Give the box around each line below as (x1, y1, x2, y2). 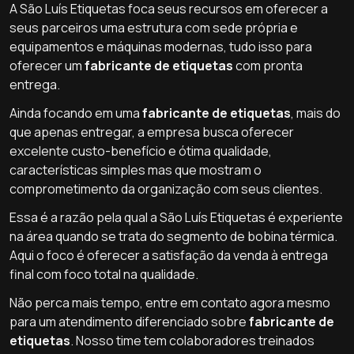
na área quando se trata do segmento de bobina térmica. (9, 228, 337, 245)
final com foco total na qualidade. (9, 265, 198, 283)
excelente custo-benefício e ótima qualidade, (9, 142, 272, 160)
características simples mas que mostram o (9, 161, 262, 179)
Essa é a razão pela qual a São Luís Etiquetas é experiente (9, 209, 343, 226)
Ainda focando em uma (9, 104, 142, 122)
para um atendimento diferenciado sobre (9, 313, 249, 330)
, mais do (291, 104, 341, 122)
